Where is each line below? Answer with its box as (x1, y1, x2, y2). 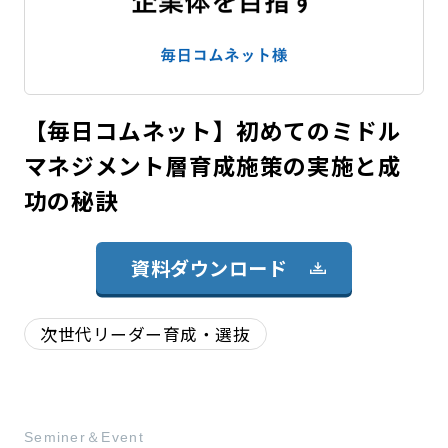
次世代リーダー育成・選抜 (40, 321, 251, 346)
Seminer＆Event (23, 429, 144, 446)
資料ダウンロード (131, 253, 288, 282)
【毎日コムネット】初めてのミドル (23, 113, 402, 147)
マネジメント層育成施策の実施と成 (23, 148, 402, 182)
